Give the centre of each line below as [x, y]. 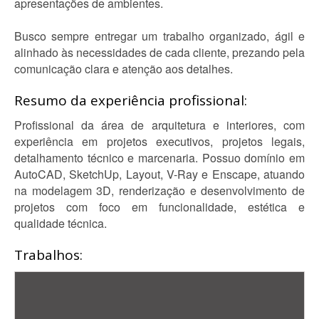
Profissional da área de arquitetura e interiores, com [159, 125]
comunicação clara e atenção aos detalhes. [124, 69]
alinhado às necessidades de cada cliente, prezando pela [159, 52]
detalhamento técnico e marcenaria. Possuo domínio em [159, 158]
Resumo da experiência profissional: [131, 100]
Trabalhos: [48, 255]
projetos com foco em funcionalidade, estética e [159, 207]
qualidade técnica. [61, 223]
